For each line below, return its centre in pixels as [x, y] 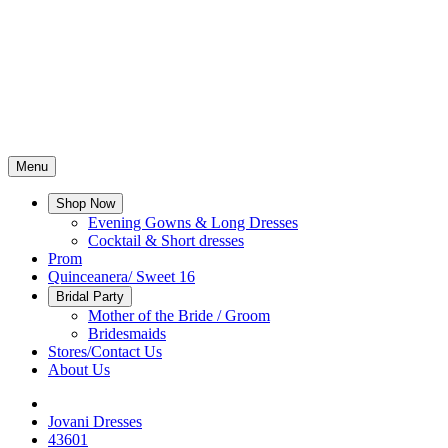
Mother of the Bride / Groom [179, 315]
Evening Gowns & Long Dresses [193, 222]
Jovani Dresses [95, 421]
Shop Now [85, 203]
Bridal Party [90, 296]
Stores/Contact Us [105, 351]
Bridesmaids [127, 333]
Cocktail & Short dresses [166, 240]
